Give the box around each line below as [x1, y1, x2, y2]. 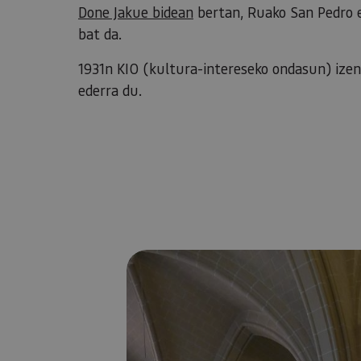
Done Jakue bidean [78, 2, 193, 22]
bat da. [78, 24, 122, 44]
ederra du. [78, 81, 142, 100]
